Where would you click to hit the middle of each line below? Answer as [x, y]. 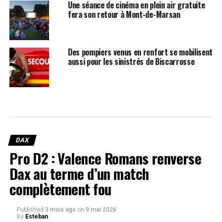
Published [30, 210]
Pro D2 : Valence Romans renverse [105, 158]
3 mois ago [60, 210]
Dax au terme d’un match [79, 173]
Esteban [36, 217]
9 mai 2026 [101, 210]
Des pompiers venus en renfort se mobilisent [140, 52]
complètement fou [60, 189]
